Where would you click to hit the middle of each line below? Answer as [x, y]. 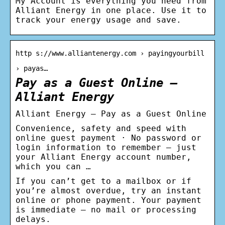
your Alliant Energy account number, [103, 157]
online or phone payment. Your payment [108, 200]
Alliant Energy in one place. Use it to [111, 10]
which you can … [53, 166]
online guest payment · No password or [108, 138]
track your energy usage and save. [98, 20]
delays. [33, 219]
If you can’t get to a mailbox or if [103, 181]
